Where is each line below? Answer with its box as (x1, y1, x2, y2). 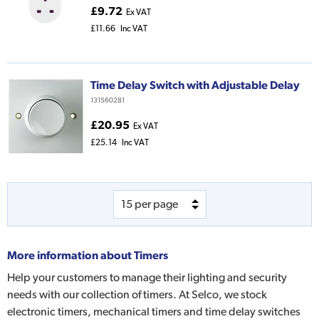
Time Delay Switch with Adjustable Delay (90, 78, 300, 92)
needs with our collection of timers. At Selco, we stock (7, 288, 267, 302)
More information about (7, 249, 134, 262)
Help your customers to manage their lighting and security (7, 271, 287, 285)
